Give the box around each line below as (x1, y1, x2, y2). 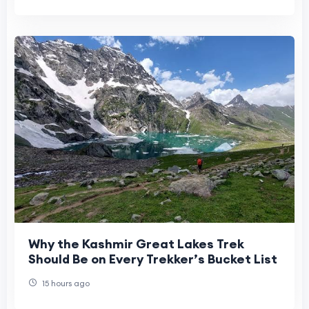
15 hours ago (40, 277, 90, 288)
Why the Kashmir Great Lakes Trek (28, 235, 244, 252)
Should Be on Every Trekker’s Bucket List (28, 250, 277, 267)
